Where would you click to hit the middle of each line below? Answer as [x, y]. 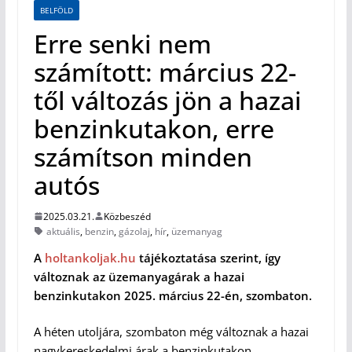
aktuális [63, 231]
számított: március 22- [165, 71]
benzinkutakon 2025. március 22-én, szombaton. [172, 295]
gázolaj [134, 231]
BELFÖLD [56, 10]
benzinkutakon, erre [154, 128]
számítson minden [143, 156]
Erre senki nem [122, 43]
